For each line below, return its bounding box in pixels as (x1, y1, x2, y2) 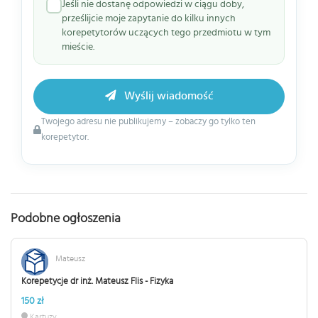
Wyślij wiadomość (121, 91, 214, 102)
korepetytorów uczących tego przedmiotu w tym (62, 28, 270, 38)
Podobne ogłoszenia (11, 212, 121, 225)
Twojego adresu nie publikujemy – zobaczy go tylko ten (41, 117, 256, 126)
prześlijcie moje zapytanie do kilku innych (62, 13, 236, 23)
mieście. (62, 42, 94, 52)
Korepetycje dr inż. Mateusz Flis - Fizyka (21, 277, 173, 286)
